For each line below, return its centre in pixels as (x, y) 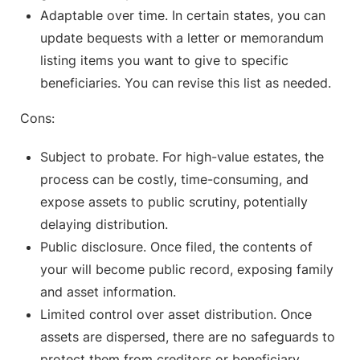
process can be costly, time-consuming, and (174, 180)
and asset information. (108, 292)
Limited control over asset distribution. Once (176, 315)
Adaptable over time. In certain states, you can (183, 16)
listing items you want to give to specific (164, 61)
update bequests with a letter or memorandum (182, 38)
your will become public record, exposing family (187, 270)
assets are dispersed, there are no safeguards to (188, 337)
